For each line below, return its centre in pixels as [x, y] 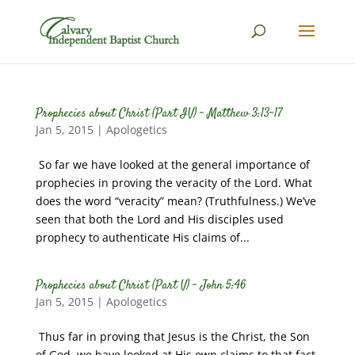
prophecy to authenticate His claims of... [142, 237]
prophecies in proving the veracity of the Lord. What [174, 183]
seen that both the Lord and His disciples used [159, 219]
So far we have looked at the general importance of [172, 164]
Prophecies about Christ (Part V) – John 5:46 [141, 286]
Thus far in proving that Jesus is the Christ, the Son [172, 336]
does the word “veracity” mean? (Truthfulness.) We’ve [176, 201]
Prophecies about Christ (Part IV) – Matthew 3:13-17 [159, 114]
